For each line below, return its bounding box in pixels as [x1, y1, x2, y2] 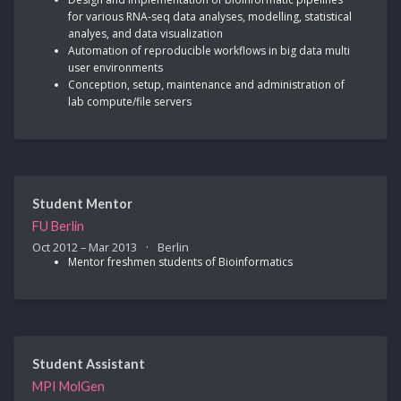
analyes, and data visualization [68, 25, 223, 41]
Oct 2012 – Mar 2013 [32, 238, 140, 255]
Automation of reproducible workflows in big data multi [68, 42, 350, 58]
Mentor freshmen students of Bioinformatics [68, 253, 293, 269]
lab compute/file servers [68, 93, 192, 109]
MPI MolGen [32, 378, 105, 394]
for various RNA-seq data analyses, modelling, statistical [68, 8, 352, 24]
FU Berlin [32, 218, 84, 234]
